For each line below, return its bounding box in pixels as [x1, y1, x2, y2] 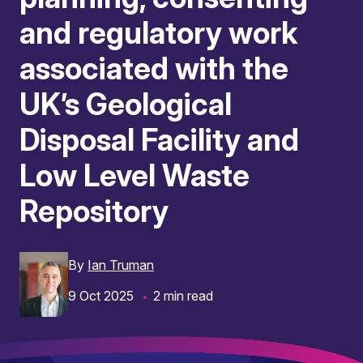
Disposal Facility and [19, 122, 299, 158]
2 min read [153, 288, 213, 304]
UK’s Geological [19, 86, 232, 122]
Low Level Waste [19, 157, 250, 194]
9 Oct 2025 [68, 288, 134, 304]
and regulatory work [19, 15, 297, 51]
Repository [19, 193, 169, 229]
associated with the [19, 50, 288, 87]
